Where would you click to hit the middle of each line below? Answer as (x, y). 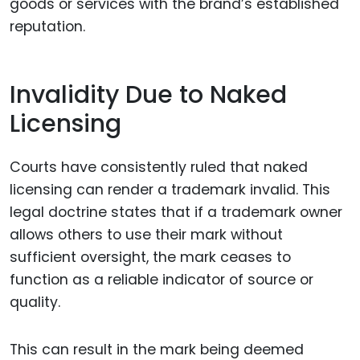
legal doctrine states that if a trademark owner (176, 213)
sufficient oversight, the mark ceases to (150, 258)
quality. (35, 303)
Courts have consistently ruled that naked (159, 168)
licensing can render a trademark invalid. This (170, 190)
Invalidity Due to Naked (148, 94)
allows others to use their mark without (146, 235)
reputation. (47, 27)
